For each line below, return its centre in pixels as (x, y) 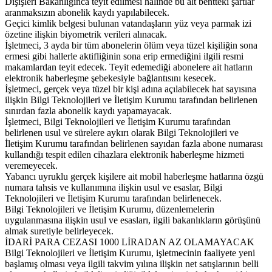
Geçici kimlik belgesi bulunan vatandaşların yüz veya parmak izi (128, 23)
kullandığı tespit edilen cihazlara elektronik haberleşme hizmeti (124, 154)
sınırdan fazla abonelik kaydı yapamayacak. (88, 110)
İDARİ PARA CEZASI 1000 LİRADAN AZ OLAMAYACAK (130, 242)
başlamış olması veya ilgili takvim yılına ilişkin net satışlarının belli (132, 263)
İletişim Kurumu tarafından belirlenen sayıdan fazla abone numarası (134, 143)
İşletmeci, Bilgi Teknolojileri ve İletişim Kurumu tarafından (118, 121)
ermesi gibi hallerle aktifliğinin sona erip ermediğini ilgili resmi (124, 56)
